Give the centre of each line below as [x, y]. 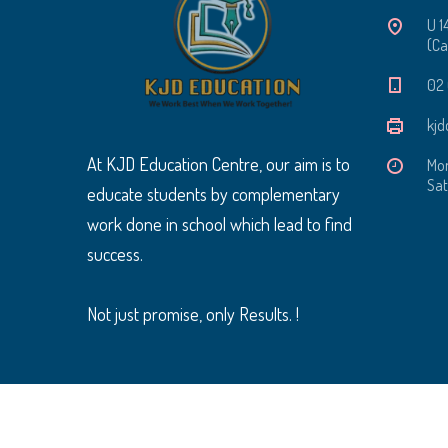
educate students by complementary [213, 193]
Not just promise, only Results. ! [193, 313]
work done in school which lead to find [219, 223]
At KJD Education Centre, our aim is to [218, 163]
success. [115, 253]
